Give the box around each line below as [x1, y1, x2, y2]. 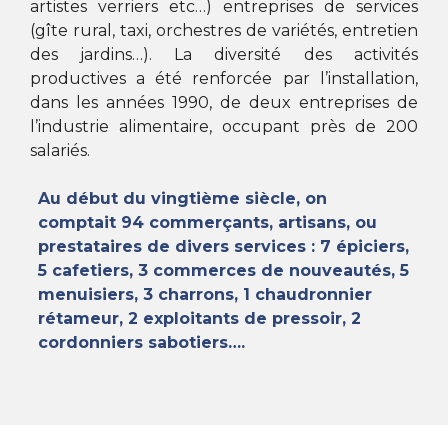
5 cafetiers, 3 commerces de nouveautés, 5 [38, 261, 410, 281]
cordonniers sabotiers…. [38, 333, 246, 353]
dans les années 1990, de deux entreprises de [30, 93, 418, 113]
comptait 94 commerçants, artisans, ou [38, 213, 378, 233]
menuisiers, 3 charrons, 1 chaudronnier [38, 285, 373, 305]
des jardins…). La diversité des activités [30, 45, 418, 65]
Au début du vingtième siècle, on [38, 189, 328, 209]
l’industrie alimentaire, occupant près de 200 [30, 117, 418, 137]
